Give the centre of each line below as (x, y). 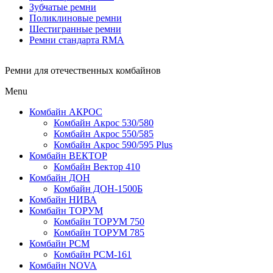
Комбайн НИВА (63, 200)
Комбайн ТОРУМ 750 (99, 222)
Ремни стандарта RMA (77, 40)
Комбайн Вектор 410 (97, 167)
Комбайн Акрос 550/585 (104, 134)
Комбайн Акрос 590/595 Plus (113, 145)
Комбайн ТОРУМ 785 (99, 232)
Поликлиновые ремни (76, 18)
